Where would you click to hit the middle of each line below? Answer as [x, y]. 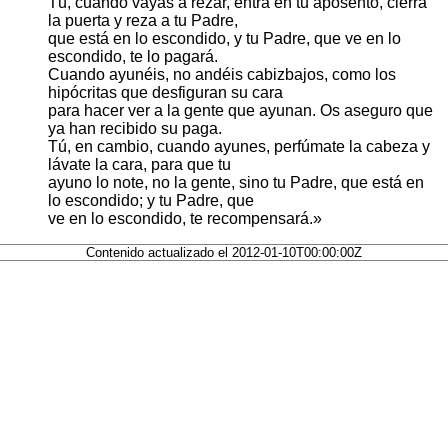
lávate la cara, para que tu [139, 165]
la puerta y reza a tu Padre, [143, 21]
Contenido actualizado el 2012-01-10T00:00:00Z [224, 253]
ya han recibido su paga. [135, 129]
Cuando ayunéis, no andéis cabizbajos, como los [222, 75]
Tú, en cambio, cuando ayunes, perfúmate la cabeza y [239, 147]
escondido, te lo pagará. [133, 57]
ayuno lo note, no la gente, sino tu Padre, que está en [236, 183]
